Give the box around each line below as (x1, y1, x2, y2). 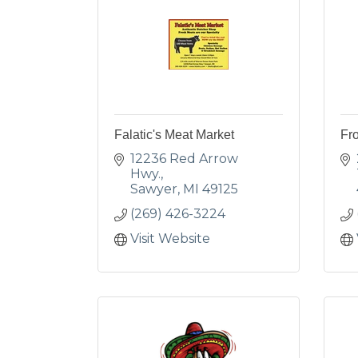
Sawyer (130, 181, 177, 197)
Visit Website (130, 231, 210, 246)
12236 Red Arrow (130, 151, 238, 166)
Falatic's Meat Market (114, 128, 234, 141)
